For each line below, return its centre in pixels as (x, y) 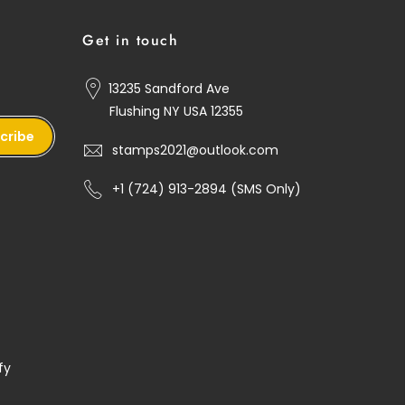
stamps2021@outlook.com (195, 150)
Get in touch (130, 41)
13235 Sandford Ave (169, 89)
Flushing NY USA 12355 (176, 112)
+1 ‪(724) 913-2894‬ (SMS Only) (207, 188)
